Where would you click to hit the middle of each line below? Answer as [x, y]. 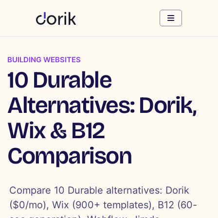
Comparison [69, 156]
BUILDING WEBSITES [44, 60]
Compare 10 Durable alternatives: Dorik [100, 191]
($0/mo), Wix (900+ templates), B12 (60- [103, 205]
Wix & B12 [56, 131]
